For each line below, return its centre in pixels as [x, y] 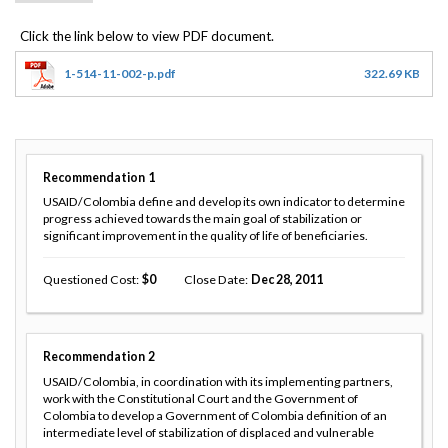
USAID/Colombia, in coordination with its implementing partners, [218, 382]
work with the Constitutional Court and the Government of [200, 399]
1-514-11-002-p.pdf [120, 73]
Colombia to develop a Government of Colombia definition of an [215, 416]
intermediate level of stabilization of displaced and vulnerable [208, 433]
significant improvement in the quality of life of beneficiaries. [205, 236]
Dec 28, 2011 [286, 280]
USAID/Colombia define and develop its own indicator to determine [224, 202]
